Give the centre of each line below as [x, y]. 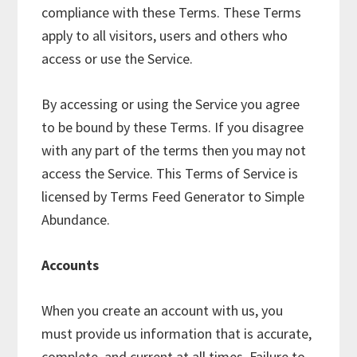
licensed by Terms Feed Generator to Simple [173, 196]
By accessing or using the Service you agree [171, 104]
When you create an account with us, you [163, 310]
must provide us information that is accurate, [177, 333]
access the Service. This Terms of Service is [170, 173]
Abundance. [76, 220]
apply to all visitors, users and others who [165, 35]
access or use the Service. [118, 59]
